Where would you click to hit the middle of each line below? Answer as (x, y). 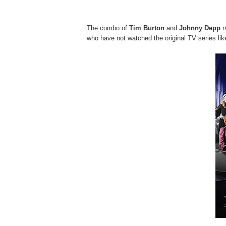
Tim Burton (147, 28)
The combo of (108, 28)
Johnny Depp (200, 28)
